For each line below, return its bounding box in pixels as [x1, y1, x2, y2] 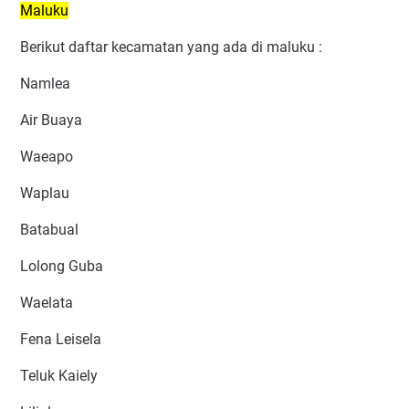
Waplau [20, 184, 69, 203]
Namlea [20, 75, 70, 93]
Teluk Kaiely [20, 367, 98, 385]
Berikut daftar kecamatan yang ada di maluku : [20, 38, 322, 57]
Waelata [20, 294, 73, 312]
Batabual [20, 221, 79, 239]
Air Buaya [20, 111, 82, 130]
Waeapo [20, 148, 73, 166]
